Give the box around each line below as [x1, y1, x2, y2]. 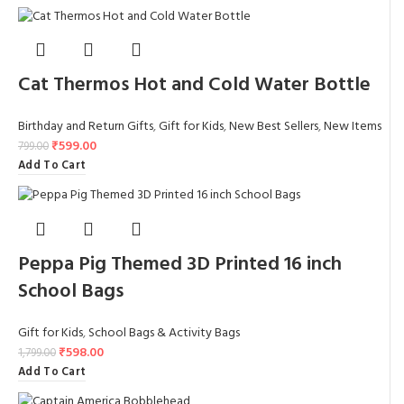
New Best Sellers [229, 116, 318, 138]
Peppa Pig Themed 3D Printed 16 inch [18, 248, 342, 280]
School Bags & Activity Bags [88, 322, 240, 344]
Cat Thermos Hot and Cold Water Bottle [18, 69, 371, 102]
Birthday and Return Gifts [18, 116, 153, 138]
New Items [324, 116, 381, 138]
